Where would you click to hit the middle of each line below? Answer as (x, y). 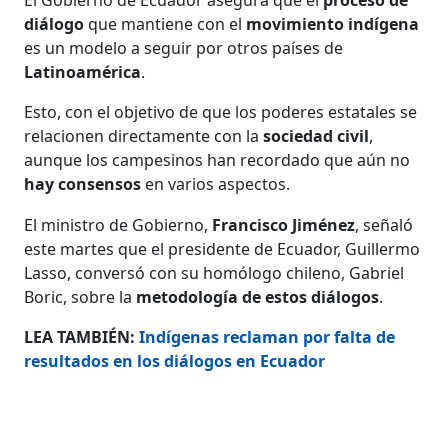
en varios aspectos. (216, 183)
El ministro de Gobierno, (118, 224)
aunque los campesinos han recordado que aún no (217, 159)
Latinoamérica (83, 71)
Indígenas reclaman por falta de (267, 336)
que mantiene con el (165, 23)
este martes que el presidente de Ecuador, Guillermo (222, 248)
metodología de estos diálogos (258, 296)
